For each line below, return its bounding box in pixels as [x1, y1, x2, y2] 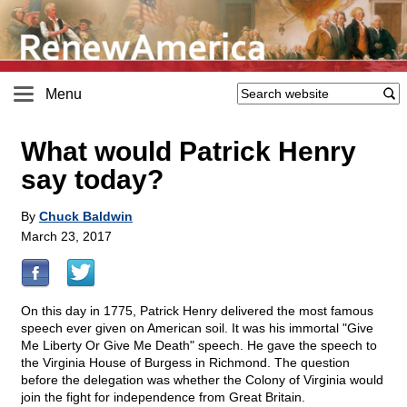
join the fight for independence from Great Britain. [21, 390, 305, 405]
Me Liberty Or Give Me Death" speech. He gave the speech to [21, 338, 377, 353]
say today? [21, 164, 164, 195]
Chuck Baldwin [39, 209, 133, 224]
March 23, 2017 [21, 229, 112, 244]
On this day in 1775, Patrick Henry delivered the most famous [21, 303, 373, 319]
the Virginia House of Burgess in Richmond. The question [21, 355, 350, 371]
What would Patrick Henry [21, 136, 356, 167]
